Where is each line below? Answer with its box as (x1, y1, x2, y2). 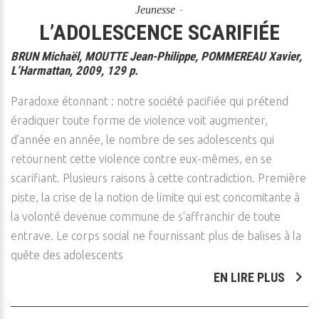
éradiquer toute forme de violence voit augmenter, (11, 114, 268, 127)
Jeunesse (135, 4, 175, 16)
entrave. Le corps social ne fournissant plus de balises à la (11, 229, 301, 242)
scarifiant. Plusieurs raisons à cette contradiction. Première (11, 172, 306, 184)
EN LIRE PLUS (214, 270, 288, 285)
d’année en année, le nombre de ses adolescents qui (11, 133, 274, 146)
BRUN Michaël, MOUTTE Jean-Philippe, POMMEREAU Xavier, (11, 49, 302, 63)
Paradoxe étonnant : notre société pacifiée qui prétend (11, 95, 288, 108)
